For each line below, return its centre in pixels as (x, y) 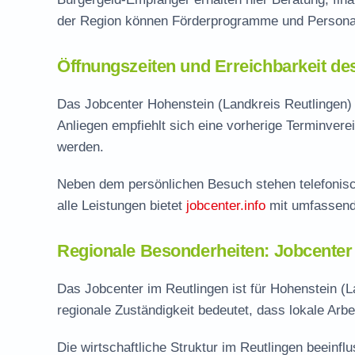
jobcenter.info (226, 206)
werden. (80, 147)
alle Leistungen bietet (122, 206)
